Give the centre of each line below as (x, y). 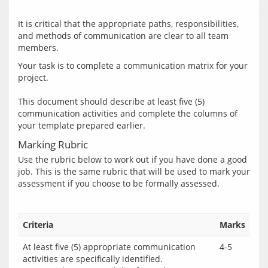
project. (33, 77)
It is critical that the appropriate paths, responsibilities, (128, 24)
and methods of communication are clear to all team (123, 36)
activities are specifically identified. (93, 259)
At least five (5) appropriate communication (109, 247)
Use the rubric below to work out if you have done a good (133, 159)
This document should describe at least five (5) (111, 101)
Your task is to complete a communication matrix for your (133, 66)
